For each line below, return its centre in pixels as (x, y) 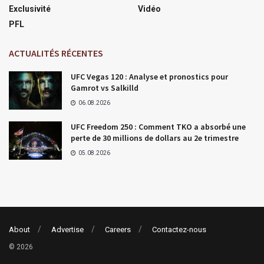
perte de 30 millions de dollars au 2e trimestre (155, 138)
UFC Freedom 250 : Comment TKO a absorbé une (158, 127)
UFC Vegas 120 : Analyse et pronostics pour (149, 77)
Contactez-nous (179, 230)
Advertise (67, 230)
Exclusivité (30, 9)
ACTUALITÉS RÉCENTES (56, 53)
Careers (118, 230)
